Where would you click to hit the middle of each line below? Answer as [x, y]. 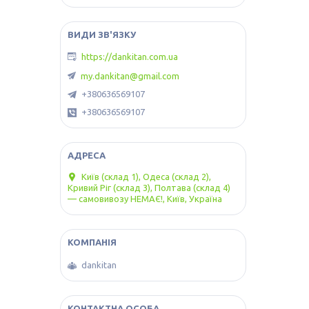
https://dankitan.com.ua [130, 57]
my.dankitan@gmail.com [130, 76]
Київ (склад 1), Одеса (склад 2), [146, 177]
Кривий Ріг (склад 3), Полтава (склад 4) [149, 188]
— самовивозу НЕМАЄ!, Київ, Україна [145, 199]
